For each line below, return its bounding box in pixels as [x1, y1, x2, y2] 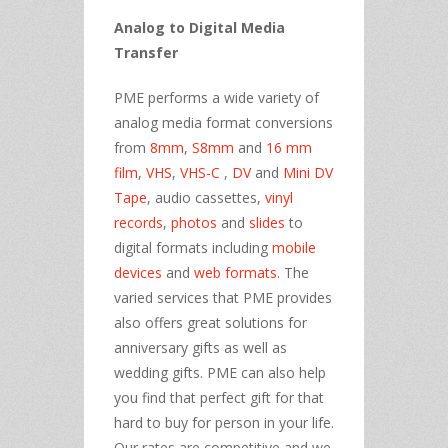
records [114, 212, 163, 232]
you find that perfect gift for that [114, 387, 324, 407]
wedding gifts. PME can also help [114, 362, 326, 382]
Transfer [114, 42, 178, 62]
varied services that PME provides [114, 287, 332, 307]
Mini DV [283, 162, 333, 182]
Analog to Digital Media [114, 17, 285, 37]
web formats [190, 262, 277, 282]
